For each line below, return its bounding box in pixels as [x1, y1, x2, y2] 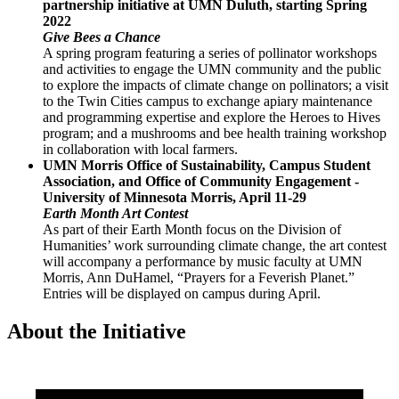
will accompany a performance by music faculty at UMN [43, 253, 362, 269]
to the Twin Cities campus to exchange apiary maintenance [43, 93, 372, 109]
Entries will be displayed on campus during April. [43, 285, 321, 301]
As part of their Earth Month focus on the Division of [43, 221, 341, 237]
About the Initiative [7, 319, 186, 343]
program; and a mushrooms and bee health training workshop [43, 125, 387, 141]
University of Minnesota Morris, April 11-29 [43, 189, 306, 205]
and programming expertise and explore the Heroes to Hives [43, 109, 380, 125]
